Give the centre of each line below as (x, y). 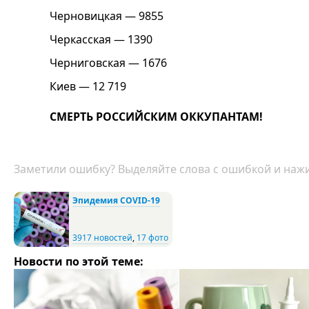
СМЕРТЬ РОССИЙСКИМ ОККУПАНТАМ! (156, 117)
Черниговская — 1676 (108, 63)
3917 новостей (102, 238)
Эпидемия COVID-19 (116, 201)
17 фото (152, 238)
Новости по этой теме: (79, 262)
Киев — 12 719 (88, 87)
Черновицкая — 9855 (107, 16)
